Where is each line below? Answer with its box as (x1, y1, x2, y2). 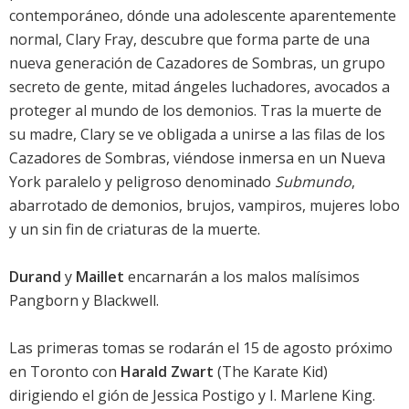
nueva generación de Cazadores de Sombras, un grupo (9, 53, 385, 74)
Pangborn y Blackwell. (9, 290, 159, 311)
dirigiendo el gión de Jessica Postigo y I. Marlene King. (9, 385, 375, 406)
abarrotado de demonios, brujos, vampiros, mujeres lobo (9, 195, 400, 216)
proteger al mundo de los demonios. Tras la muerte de (9, 100, 382, 121)
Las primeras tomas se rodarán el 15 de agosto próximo (9, 338, 393, 359)
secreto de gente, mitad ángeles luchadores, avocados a (9, 77, 390, 98)
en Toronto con (9, 362, 121, 383)
